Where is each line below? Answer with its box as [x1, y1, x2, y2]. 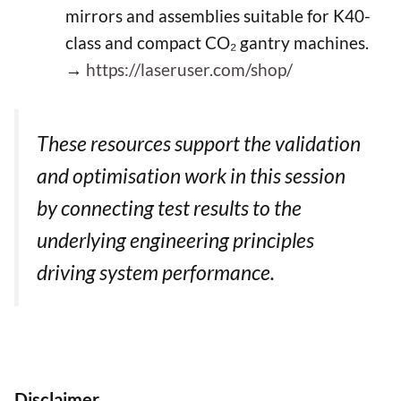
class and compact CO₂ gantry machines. [65, 32, 369, 54]
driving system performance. [37, 259, 275, 285]
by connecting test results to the [37, 194, 302, 220]
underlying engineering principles [37, 226, 314, 252]
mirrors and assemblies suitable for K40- [65, 5, 371, 27]
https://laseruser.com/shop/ [86, 59, 293, 81]
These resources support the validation [37, 130, 361, 156]
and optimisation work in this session [37, 162, 346, 188]
